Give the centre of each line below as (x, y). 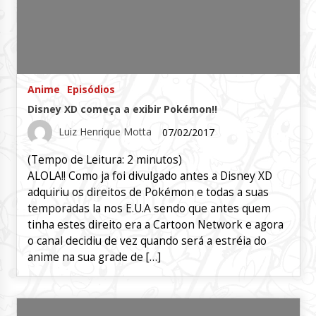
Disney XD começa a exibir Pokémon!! (122, 109)
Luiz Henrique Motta (105, 131)
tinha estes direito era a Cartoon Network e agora (155, 225)
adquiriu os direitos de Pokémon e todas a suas (148, 193)
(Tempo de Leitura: (77, 160)
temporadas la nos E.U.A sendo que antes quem (149, 209)
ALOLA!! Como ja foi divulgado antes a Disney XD (150, 176)
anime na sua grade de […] (94, 257)
